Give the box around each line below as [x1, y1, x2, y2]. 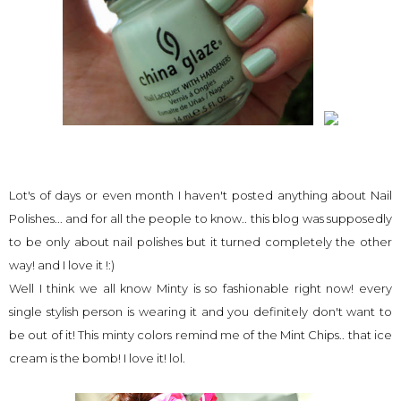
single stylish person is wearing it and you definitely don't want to [9, 304, 392, 320]
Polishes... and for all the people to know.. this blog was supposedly [9, 211, 392, 226]
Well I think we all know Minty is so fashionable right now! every [9, 281, 392, 296]
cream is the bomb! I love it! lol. [9, 351, 185, 366]
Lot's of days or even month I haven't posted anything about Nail [9, 188, 392, 203]
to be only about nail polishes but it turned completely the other [9, 235, 392, 250]
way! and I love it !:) [9, 258, 117, 273]
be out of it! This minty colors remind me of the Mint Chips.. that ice [9, 328, 392, 343]
